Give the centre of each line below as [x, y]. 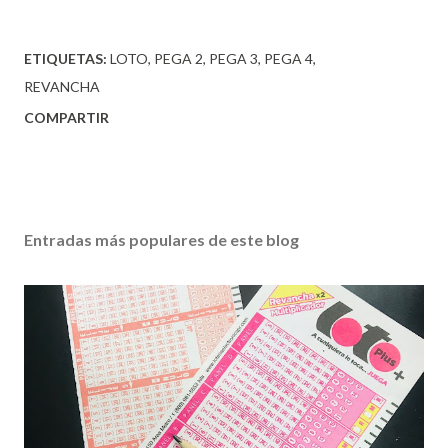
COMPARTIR [66, 117]
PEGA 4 [288, 58]
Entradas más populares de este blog [161, 239]
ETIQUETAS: [65, 58]
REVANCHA [62, 86]
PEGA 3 [233, 58]
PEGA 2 [178, 58]
